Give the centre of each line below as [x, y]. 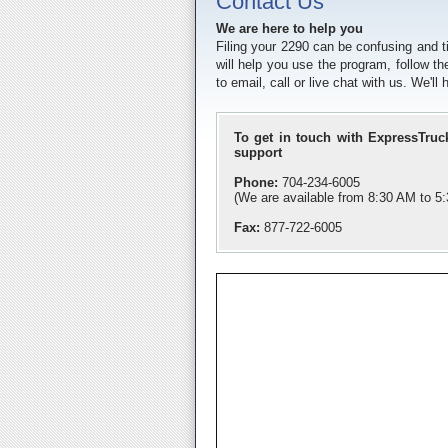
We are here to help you [289, 28]
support [258, 152]
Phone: [256, 182]
